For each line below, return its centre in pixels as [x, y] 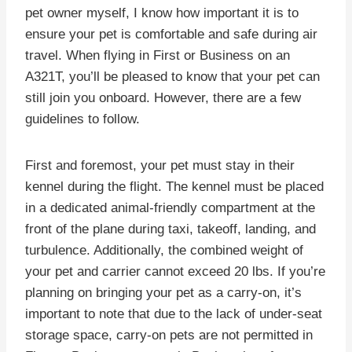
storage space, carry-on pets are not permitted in [169, 335]
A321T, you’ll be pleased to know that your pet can [172, 76]
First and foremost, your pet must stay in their [160, 165]
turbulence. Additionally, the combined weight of [164, 250]
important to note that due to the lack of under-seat [174, 313]
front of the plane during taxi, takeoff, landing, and [170, 229]
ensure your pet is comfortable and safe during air [171, 34]
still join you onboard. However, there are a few [163, 97]
